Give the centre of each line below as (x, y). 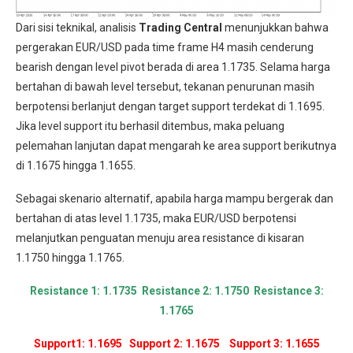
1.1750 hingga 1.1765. (70, 257)
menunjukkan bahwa (275, 27)
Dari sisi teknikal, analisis (77, 27)
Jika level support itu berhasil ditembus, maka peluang (150, 126)
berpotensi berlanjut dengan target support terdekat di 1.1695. (170, 106)
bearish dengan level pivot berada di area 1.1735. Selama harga (173, 67)
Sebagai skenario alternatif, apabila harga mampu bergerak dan (175, 198)
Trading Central (180, 27)
